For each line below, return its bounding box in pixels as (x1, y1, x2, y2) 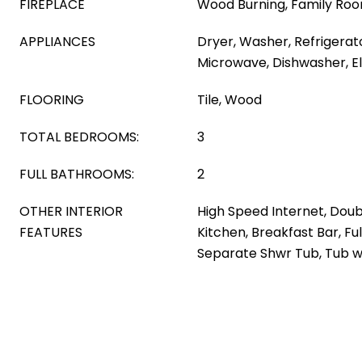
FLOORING (19, 90, 84, 109)
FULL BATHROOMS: (19, 165, 134, 183)
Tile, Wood (197, 90, 262, 109)
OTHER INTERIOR (19, 202, 123, 221)
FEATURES (19, 223, 82, 242)
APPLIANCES (19, 32, 95, 51)
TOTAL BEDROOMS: (19, 128, 139, 146)
